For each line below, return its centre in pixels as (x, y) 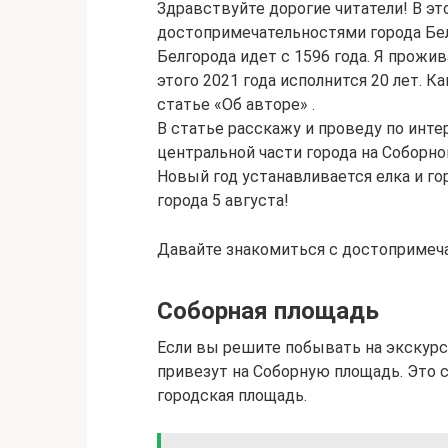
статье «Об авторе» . (236, 104)
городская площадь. (232, 395)
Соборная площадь (268, 311)
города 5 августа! (223, 200)
